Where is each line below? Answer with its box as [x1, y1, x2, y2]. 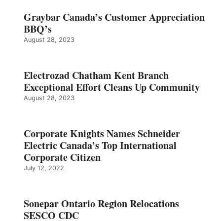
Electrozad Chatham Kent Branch [24, 68, 169, 82]
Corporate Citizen [24, 149, 101, 164]
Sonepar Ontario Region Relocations [24, 196, 179, 211]
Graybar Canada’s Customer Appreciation [24, 9, 205, 24]
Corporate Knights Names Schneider [24, 126, 180, 141]
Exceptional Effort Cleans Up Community [24, 79, 200, 94]
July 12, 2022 [24, 164, 64, 172]
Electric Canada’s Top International [24, 138, 177, 152]
